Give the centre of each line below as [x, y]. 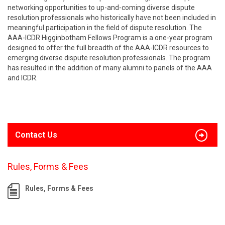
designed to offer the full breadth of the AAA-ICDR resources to [108, 48]
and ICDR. [23, 78]
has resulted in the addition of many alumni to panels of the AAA [110, 68]
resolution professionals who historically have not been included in [112, 18]
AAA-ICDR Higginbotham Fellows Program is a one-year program [110, 38]
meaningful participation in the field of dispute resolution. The [105, 28]
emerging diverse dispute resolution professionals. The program [109, 58]
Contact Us [36, 135]
